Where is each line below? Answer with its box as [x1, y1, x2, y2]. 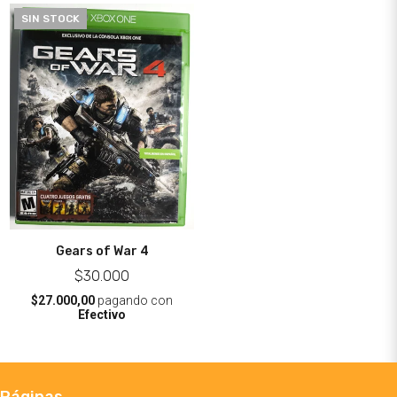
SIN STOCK [21, 12, 81, 26]
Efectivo [78, 307, 127, 322]
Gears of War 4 [55, 243, 149, 259]
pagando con [95, 292, 174, 307]
